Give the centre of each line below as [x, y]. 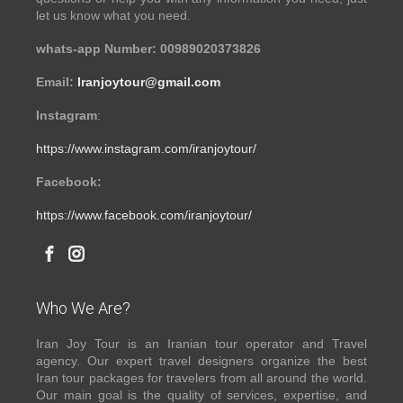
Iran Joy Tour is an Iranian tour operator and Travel [201, 344]
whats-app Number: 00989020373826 [148, 49]
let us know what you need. [113, 16]
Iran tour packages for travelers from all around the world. [201, 378]
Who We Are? [83, 309]
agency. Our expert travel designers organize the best [201, 361]
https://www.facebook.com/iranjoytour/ [144, 215]
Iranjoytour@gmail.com [149, 82]
